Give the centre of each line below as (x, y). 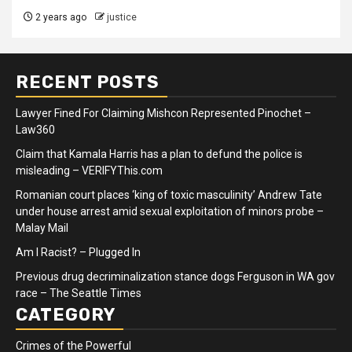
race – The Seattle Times (79, 293)
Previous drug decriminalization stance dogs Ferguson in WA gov (175, 277)
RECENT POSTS (88, 82)
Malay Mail (42, 228)
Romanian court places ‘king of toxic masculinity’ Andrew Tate (169, 195)
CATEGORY (66, 315)
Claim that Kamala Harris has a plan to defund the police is (159, 154)
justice (122, 18)
